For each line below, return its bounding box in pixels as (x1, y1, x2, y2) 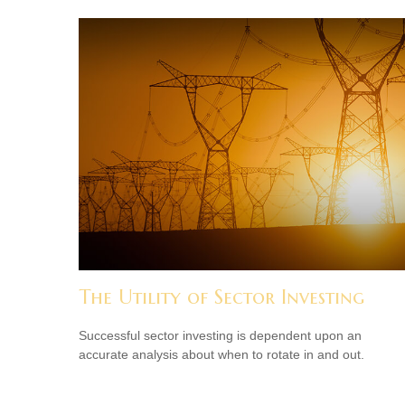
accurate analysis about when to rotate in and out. (79, 346, 364, 362)
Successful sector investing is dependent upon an (79, 327, 362, 343)
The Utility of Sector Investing (79, 284, 364, 309)
